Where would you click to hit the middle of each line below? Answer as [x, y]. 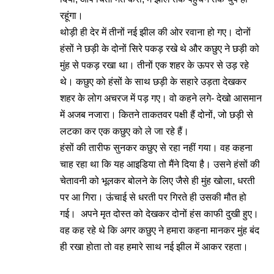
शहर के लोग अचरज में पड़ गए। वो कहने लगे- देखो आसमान [161, 98]
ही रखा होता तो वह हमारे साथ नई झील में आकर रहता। [154, 247]
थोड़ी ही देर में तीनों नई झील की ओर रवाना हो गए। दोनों [155, 32]
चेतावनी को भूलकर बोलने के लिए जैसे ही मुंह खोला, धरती [157, 181]
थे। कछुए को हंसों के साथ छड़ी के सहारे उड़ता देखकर [153, 82]
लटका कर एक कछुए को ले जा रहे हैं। [124, 131]
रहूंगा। [72, 16]
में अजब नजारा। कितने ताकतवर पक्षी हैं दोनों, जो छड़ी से [157, 115]
